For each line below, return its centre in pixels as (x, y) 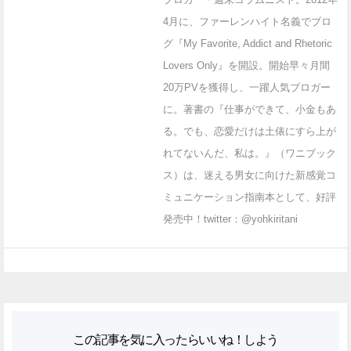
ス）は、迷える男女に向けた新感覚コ (250, 175)
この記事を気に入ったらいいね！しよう (175, 339)
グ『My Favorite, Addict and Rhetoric (248, 43)
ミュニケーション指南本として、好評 (250, 197)
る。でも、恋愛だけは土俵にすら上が (250, 131)
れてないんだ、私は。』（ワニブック (250, 153)
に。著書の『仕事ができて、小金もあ (250, 109)
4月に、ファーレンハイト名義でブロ (247, 21)
